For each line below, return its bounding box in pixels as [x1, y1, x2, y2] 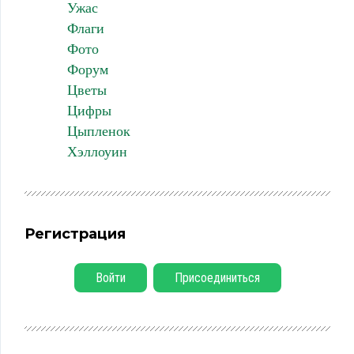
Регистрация [24, 225, 126, 243]
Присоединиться [174, 270, 260, 286]
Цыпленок [66, 123, 130, 140]
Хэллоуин [66, 144, 127, 160]
